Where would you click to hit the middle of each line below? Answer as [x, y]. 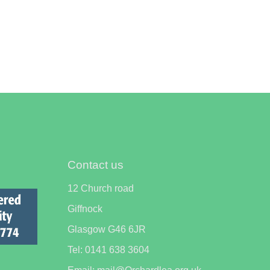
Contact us [96, 165]
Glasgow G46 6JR [107, 230]
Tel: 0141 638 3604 [108, 250]
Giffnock [85, 209]
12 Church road [101, 189]
